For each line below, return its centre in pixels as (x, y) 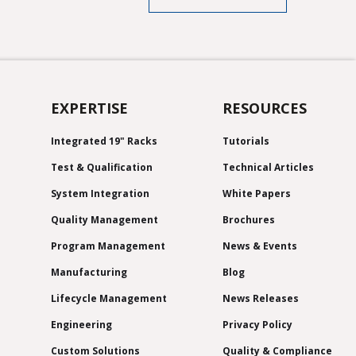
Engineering (81, 325)
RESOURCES (265, 108)
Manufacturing (89, 273)
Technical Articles (268, 168)
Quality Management (104, 220)
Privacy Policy (257, 325)
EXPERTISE (89, 108)
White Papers (257, 194)
